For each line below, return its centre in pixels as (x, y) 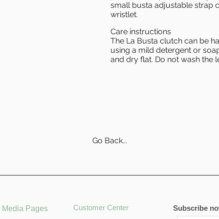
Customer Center (101, 208)
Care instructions (141, 32)
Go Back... (109, 141)
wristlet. (125, 14)
